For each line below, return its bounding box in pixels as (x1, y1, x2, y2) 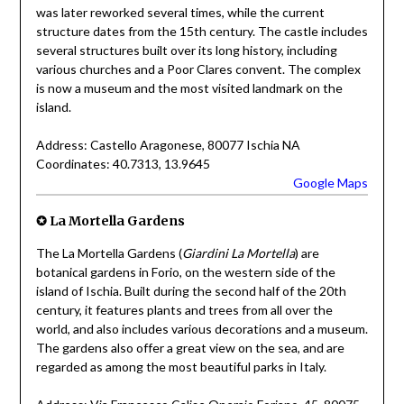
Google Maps (293, 175, 369, 191)
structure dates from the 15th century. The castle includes (35, 23, 368, 40)
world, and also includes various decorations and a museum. (35, 320, 368, 336)
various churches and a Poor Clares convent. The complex (35, 61, 361, 78)
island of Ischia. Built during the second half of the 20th (35, 282, 346, 298)
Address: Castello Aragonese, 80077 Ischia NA (35, 137, 300, 153)
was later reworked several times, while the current (35, 5, 325, 21)
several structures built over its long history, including (35, 42, 337, 59)
